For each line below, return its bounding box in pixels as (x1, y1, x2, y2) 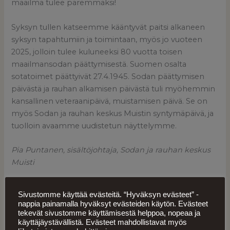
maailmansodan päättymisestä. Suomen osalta (11, 59, 187, 69)
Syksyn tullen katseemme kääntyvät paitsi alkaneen (11, 22, 205, 32)
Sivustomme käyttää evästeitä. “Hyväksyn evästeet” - (18, 190, 199, 199)
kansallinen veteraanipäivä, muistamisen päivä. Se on (11, 96, 208, 106)
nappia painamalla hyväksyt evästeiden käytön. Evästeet (18, 199, 208, 208)
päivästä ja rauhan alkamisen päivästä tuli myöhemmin (11, 84, 216, 93)
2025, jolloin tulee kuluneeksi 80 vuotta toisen (11, 47, 183, 56)
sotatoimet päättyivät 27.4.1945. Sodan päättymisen (11, 71, 205, 81)
